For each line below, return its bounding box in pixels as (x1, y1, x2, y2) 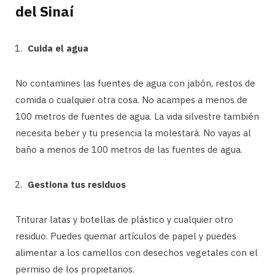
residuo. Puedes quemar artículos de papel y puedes (15, 230, 236, 242)
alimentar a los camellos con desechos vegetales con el (15, 246, 258, 258)
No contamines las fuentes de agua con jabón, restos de (15, 77, 255, 89)
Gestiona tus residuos (28, 178, 126, 190)
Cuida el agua (28, 42, 88, 54)
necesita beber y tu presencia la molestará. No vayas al (15, 126, 251, 139)
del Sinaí (15, 1, 74, 20)
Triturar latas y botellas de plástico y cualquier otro (15, 213, 233, 225)
